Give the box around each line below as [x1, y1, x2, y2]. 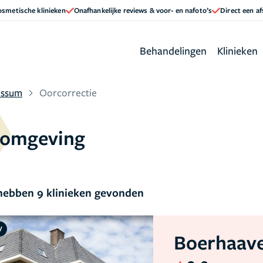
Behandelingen [140, 43, 207, 58]
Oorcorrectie [39, 86, 97, 99]
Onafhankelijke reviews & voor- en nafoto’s [73, 5, 213, 15]
